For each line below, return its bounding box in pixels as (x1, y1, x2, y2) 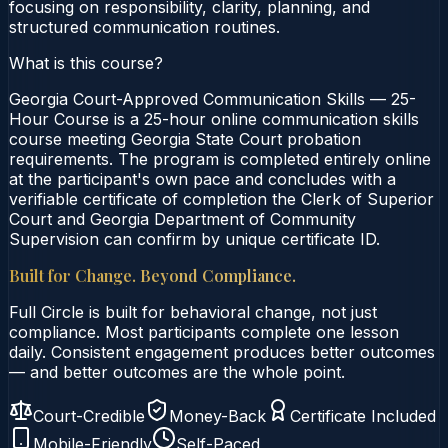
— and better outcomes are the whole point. (9, 361, 345, 382)
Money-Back (169, 405, 266, 426)
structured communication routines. (9, 16, 280, 37)
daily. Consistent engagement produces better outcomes (9, 341, 435, 362)
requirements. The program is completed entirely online (9, 148, 431, 169)
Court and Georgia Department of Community (9, 208, 356, 229)
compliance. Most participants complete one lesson (9, 321, 399, 342)
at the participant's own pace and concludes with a (9, 168, 396, 189)
